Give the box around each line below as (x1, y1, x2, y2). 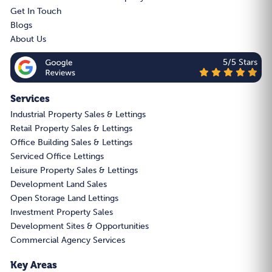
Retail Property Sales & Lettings (10, 123, 132, 134)
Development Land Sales (10, 178, 107, 189)
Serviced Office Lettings (10, 151, 104, 161)
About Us (10, 33, 46, 44)
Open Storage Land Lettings (10, 192, 118, 203)
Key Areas (10, 259, 57, 271)
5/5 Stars (223, 56, 257, 67)
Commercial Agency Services (10, 234, 125, 245)
